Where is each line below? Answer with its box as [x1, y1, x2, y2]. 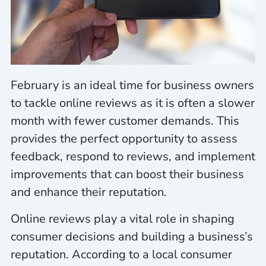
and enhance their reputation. [10, 184, 167, 200]
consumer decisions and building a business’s [10, 228, 253, 245]
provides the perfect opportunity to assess [10, 131, 237, 147]
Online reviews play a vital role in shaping [10, 210, 235, 227]
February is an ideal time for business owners [10, 77, 254, 93]
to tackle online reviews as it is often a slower [10, 95, 255, 111]
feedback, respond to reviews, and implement [10, 148, 255, 164]
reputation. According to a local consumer [10, 246, 232, 262]
